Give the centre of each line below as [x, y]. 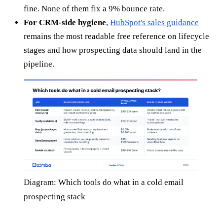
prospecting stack [55, 196]
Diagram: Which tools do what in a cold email [104, 182]
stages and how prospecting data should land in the [113, 50]
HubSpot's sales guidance [154, 23]
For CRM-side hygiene [65, 23]
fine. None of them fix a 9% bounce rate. [94, 9]
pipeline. [39, 64]
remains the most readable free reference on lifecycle [116, 37]
